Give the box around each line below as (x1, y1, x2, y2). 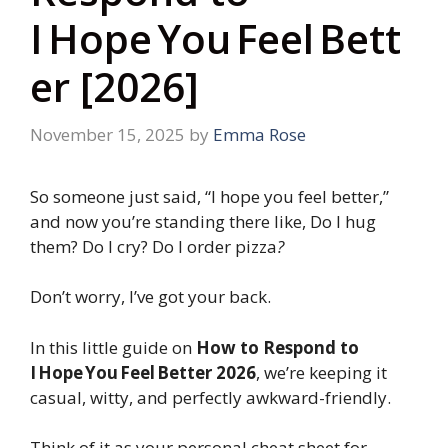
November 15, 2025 (30, 122, 185, 146)
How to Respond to (196, 335, 359, 359)
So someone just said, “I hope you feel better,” (30, 184, 389, 208)
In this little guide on (30, 335, 196, 359)
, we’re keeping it (256, 360, 387, 384)
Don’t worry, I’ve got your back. (30, 285, 271, 309)
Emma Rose (213, 122, 306, 146)
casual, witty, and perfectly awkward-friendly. (30, 385, 391, 409)
